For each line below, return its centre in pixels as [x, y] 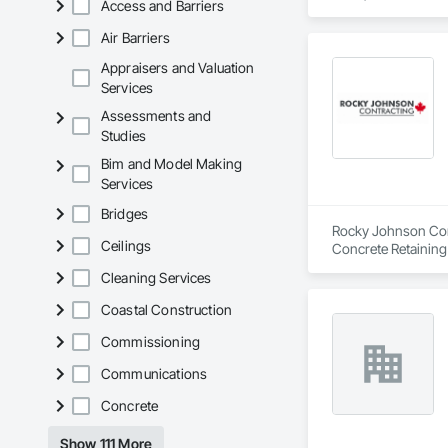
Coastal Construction [166, 310]
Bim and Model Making [172, 164]
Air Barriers [135, 38]
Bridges [125, 214]
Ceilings [126, 246]
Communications [154, 374]
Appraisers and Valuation [178, 68]
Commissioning [150, 342]
